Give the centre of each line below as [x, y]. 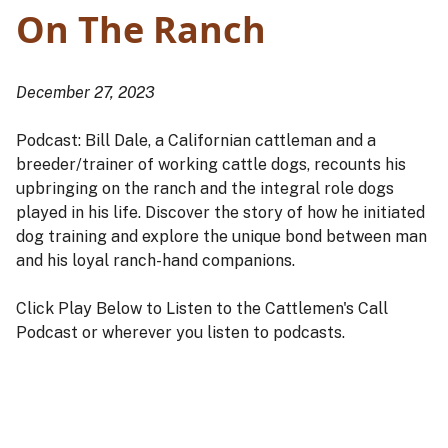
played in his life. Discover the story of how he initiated [220, 213]
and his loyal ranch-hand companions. [155, 261]
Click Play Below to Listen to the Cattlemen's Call [202, 309]
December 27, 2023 [85, 93]
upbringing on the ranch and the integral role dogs [205, 189]
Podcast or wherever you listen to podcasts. [182, 333]
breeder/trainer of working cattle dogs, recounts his [211, 165]
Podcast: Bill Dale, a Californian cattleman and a [196, 141]
